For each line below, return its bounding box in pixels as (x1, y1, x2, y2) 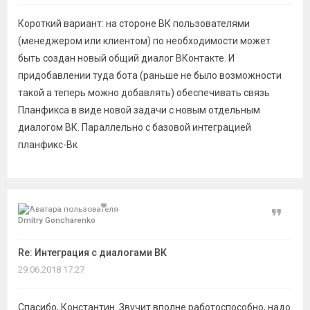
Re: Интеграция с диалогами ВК (18, 247, 167, 258)
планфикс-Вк (18, 139, 77, 150)
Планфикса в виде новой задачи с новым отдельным (18, 104, 260, 116)
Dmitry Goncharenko (18, 215, 95, 225)
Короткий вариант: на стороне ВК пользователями (18, 18, 250, 29)
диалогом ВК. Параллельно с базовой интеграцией (18, 122, 251, 133)
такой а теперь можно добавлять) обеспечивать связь (18, 87, 270, 98)
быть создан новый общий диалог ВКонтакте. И (18, 53, 235, 64)
